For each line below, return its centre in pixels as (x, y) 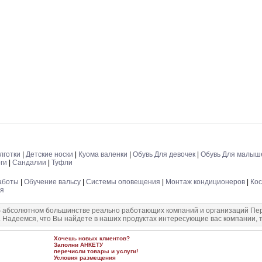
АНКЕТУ (92, 245)
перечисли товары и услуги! (96, 251)
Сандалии (29, 163)
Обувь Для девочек (164, 154)
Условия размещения (85, 258)
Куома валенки (103, 154)
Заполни (67, 245)
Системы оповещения (123, 182)
